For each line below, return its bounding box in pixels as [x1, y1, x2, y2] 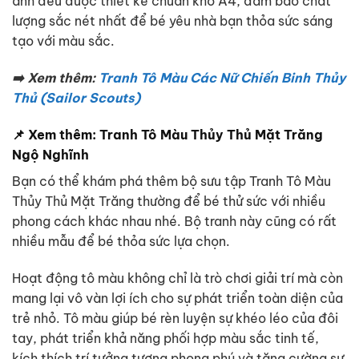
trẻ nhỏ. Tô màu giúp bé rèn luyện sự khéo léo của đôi [12, 309, 338, 326]
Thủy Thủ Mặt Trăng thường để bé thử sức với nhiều [12, 192, 325, 209]
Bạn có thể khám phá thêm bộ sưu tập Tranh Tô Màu [12, 172, 331, 189]
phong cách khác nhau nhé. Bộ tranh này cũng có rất [12, 212, 337, 229]
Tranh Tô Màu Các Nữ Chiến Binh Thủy [99, 70, 346, 87]
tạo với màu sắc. [12, 33, 115, 50]
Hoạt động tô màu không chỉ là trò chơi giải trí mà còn [12, 269, 343, 286]
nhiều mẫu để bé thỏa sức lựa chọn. [12, 232, 230, 249]
